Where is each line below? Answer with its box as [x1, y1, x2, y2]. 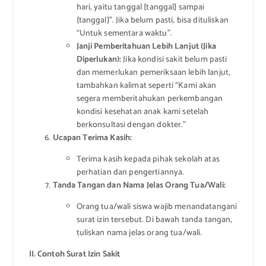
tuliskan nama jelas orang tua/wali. [76, 226, 202, 240]
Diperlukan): [76, 52, 122, 66]
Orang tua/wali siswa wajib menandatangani [76, 199, 237, 214]
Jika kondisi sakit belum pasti [121, 52, 227, 66]
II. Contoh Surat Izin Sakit [28, 247, 121, 261]
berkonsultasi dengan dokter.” [76, 118, 186, 132]
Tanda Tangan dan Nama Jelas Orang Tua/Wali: [52, 178, 226, 192]
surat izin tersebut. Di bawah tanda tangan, [76, 213, 233, 227]
